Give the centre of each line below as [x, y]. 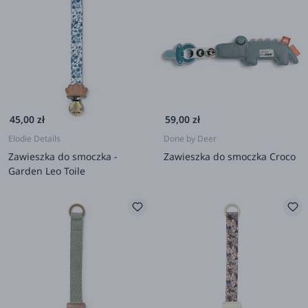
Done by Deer [190, 138]
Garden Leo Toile [47, 170]
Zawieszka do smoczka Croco [230, 156]
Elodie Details [34, 138]
